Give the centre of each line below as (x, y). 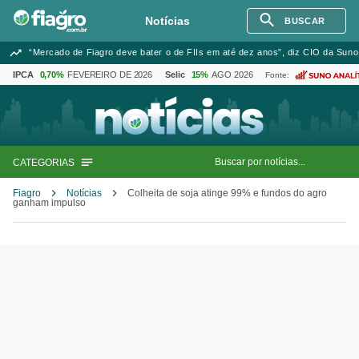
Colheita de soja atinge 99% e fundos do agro (227, 193)
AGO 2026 (232, 75)
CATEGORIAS (44, 163)
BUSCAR (305, 21)
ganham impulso (49, 203)
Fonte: (277, 75)
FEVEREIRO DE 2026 (110, 75)
